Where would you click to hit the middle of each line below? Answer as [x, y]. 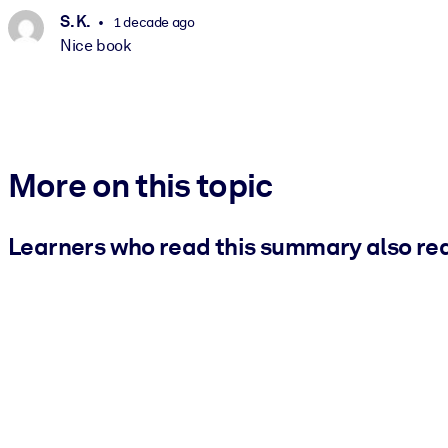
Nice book [96, 45]
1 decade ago [153, 21]
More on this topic [140, 184]
